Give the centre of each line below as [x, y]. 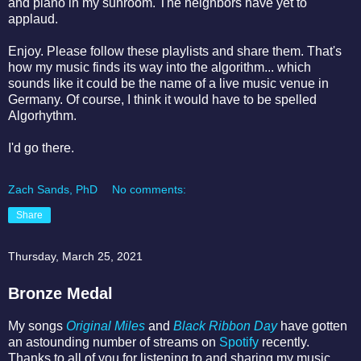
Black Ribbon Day [225, 326]
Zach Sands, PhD [53, 189]
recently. [284, 342]
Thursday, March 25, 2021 [75, 256]
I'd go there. [43, 147]
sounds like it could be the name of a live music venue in [168, 83]
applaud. [35, 19]
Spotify [239, 342]
